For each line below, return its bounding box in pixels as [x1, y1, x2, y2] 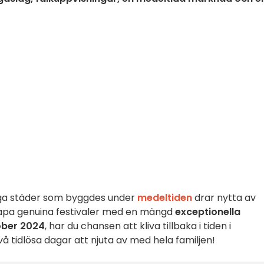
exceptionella [175, 205, 240, 219]
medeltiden [137, 191, 194, 204]
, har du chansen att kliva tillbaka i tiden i [45, 219, 231, 233]
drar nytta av [194, 191, 256, 204]
